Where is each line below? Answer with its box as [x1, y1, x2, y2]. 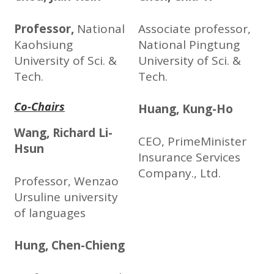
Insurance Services [138, 149, 240, 166]
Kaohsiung [14, 37, 73, 53]
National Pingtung [138, 37, 240, 53]
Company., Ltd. [138, 165, 221, 182]
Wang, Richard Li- [14, 125, 113, 141]
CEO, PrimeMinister [138, 133, 246, 150]
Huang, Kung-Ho [138, 101, 233, 117]
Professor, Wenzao [14, 173, 119, 190]
